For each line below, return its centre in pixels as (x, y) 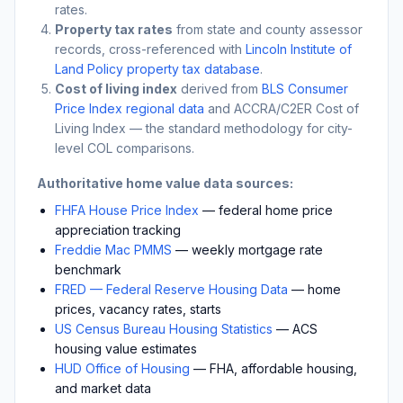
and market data (103, 388)
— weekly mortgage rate (247, 249)
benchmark (88, 269)
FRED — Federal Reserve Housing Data (171, 289)
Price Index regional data (130, 108)
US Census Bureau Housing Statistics (164, 328)
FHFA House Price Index (127, 210)
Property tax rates (114, 29)
